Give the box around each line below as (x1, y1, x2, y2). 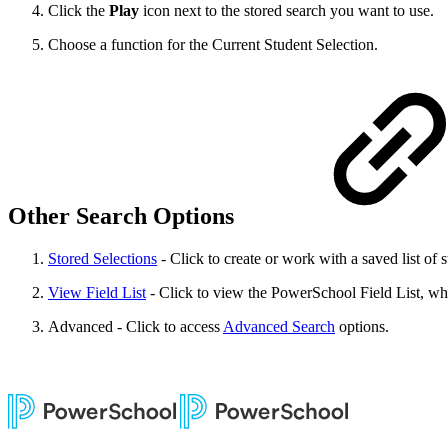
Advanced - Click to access (48, 317, 223, 335)
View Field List (48, 283, 146, 301)
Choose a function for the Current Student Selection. (48, 35, 378, 53)
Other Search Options (8, 202, 240, 229)
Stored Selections (48, 249, 157, 267)
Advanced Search (223, 317, 335, 335)
